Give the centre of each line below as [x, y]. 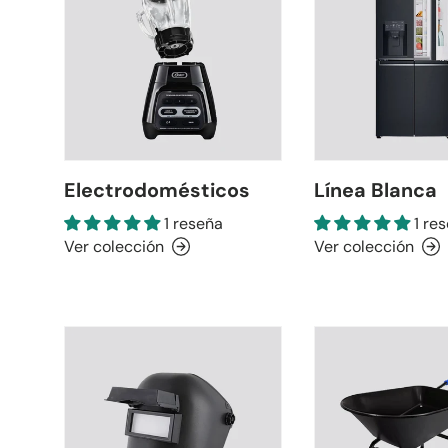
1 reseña [193, 223]
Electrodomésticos [157, 189]
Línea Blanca [375, 189]
